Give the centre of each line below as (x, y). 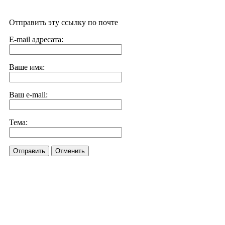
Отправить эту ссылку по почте (64, 22)
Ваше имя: (27, 67)
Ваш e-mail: (28, 95)
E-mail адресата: (36, 39)
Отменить (70, 151)
